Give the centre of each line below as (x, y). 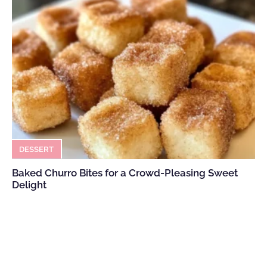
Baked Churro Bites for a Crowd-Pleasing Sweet (125, 173)
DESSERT (36, 150)
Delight (29, 184)
